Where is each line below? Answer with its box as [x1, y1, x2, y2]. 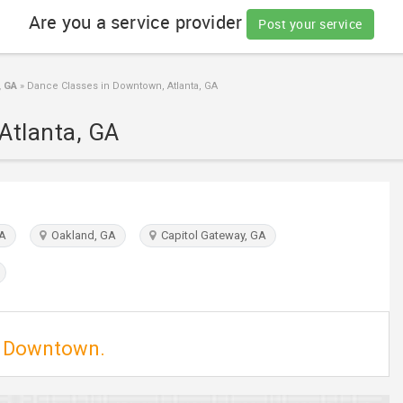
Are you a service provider [29, 10, 247, 35]
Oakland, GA [46, 228, 116, 242]
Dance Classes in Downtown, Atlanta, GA [24, 80, 218, 92]
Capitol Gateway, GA [156, 228, 266, 242]
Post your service [258, 15, 363, 32]
